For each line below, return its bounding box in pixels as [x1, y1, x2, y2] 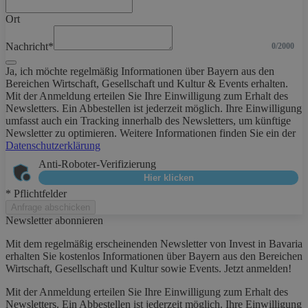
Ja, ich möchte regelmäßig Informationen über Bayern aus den [5, 65, 274, 78]
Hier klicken [143, 172, 194, 183]
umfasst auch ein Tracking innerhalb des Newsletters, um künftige [5, 115, 291, 127]
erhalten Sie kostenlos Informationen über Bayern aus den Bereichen [5, 250, 302, 263]
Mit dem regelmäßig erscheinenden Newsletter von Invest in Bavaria [5, 238, 302, 250]
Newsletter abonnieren [5, 214, 103, 227]
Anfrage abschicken [11, 202, 90, 213]
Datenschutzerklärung [5, 140, 100, 152]
